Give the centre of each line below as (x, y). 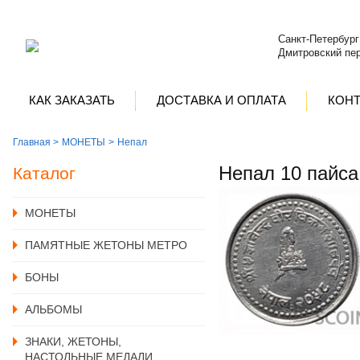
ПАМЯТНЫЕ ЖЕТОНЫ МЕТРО (106, 245)
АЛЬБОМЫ (53, 309)
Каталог (44, 173)
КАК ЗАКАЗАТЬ (72, 100)
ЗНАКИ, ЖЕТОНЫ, (73, 342)
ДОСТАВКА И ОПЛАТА (221, 100)
